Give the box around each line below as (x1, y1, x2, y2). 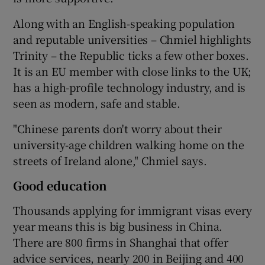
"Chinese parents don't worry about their (13, 120, 222, 136)
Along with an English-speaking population (13, 15, 235, 31)
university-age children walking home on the (13, 136, 244, 152)
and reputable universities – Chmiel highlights (13, 31, 252, 47)
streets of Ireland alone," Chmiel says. (13, 152, 207, 168)
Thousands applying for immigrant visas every (13, 202, 252, 218)
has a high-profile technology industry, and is (13, 79, 246, 95)
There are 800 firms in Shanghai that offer (13, 234, 229, 250)
